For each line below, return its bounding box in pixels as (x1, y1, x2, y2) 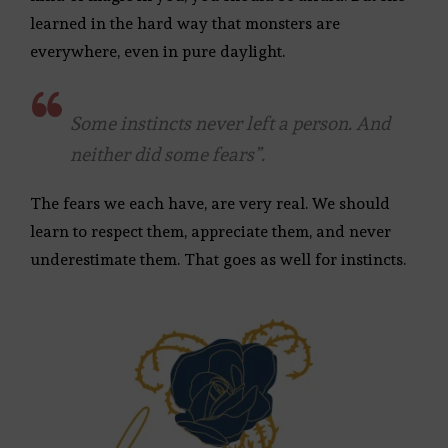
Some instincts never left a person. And (70, 111, 390, 134)
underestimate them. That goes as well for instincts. (30, 249, 406, 269)
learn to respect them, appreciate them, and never (30, 221, 391, 241)
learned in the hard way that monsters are (30, 13, 340, 33)
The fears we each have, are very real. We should (30, 193, 390, 213)
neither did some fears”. (70, 142, 265, 165)
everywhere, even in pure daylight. (30, 41, 285, 61)
